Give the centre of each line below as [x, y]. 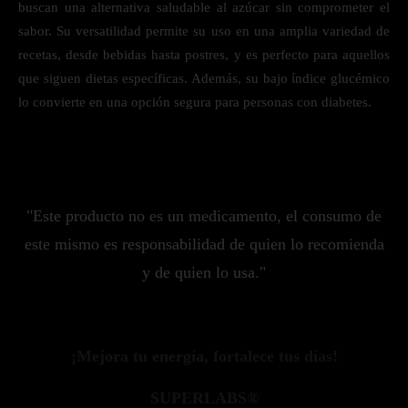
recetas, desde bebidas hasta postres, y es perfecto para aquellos [204, 55]
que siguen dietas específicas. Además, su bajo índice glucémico [204, 78]
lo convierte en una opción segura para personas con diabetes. [195, 102]
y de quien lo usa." [204, 272]
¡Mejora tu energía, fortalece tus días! [204, 356]
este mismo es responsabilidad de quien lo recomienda [204, 244]
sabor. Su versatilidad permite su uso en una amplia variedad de [204, 31]
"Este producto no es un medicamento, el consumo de [204, 216]
